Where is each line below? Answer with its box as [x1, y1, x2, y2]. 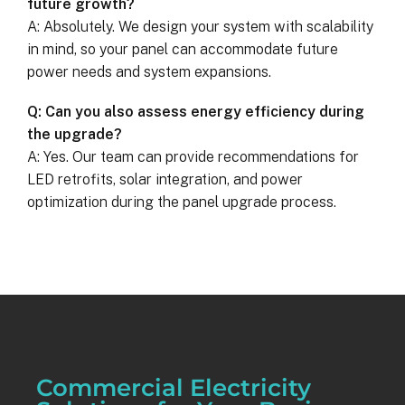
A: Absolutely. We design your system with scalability [27, 18, 373, 35]
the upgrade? [27, 126, 122, 144]
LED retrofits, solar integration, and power [27, 171, 303, 189]
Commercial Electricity [36, 373, 311, 402]
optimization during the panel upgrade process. [27, 193, 336, 212]
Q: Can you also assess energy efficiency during [27, 103, 364, 121]
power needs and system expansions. [27, 63, 271, 80]
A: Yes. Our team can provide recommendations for [27, 148, 359, 166]
